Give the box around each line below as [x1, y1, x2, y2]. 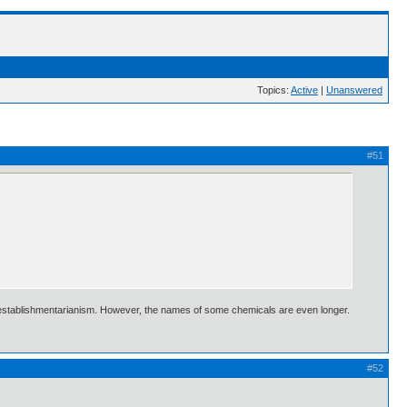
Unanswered [326, 84, 382, 95]
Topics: [257, 84, 291, 95]
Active [291, 84, 318, 95]
